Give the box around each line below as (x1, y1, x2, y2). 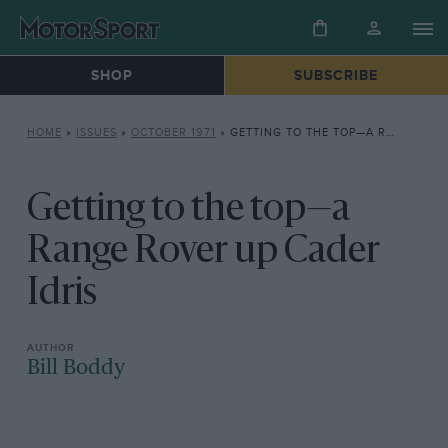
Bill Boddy (26, 357, 125, 380)
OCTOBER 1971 (130, 126, 216, 140)
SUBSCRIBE (294, 67, 379, 85)
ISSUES (75, 126, 117, 140)
